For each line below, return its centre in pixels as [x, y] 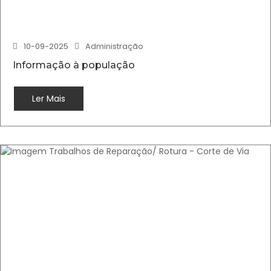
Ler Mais [49, 99]
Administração [114, 46]
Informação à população [74, 65]
